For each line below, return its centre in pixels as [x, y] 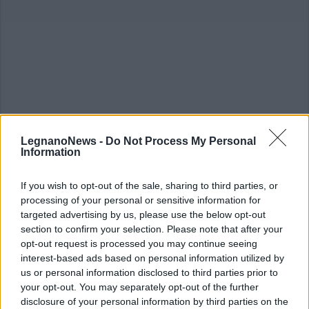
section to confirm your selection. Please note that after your [152, 229]
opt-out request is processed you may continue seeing [139, 243]
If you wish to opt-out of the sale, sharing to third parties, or [149, 186]
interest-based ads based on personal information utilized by [152, 258]
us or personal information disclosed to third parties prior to [149, 272]
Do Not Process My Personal [181, 141]
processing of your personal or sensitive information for [141, 200]
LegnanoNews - [63, 141]
